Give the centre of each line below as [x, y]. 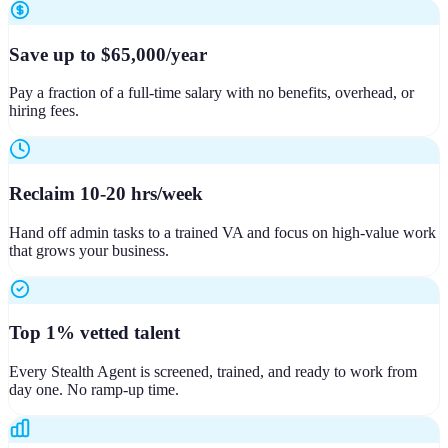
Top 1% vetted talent [94, 333]
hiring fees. [44, 111]
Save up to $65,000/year [108, 54]
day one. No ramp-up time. [94, 390]
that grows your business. [89, 250]
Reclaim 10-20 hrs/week [106, 194]
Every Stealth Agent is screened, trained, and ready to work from [213, 372]
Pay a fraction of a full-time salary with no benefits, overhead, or [211, 93]
